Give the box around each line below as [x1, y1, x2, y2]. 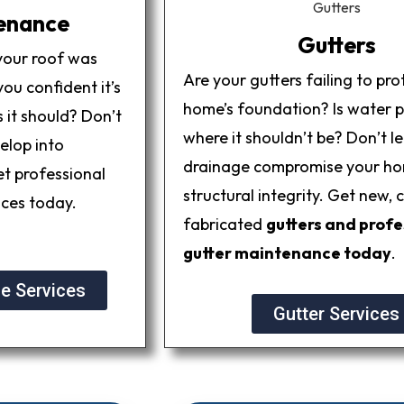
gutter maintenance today [182, 242, 391, 263]
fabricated [182, 213, 266, 234]
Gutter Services [273, 303, 400, 326]
